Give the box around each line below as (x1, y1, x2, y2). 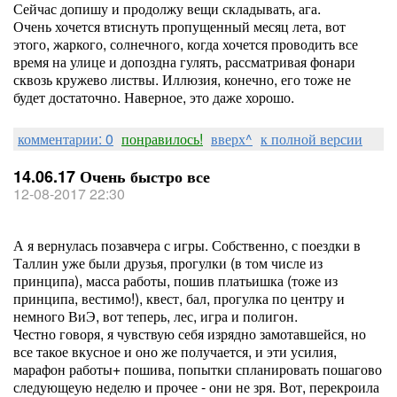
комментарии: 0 (18, 128, 113, 149)
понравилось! (121, 128, 203, 149)
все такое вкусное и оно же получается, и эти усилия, (13, 341, 337, 362)
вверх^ (211, 128, 253, 149)
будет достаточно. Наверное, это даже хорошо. (13, 87, 294, 107)
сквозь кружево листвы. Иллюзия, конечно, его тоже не (13, 69, 351, 90)
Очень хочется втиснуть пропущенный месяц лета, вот (13, 16, 346, 36)
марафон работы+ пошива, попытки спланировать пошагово (13, 359, 382, 379)
